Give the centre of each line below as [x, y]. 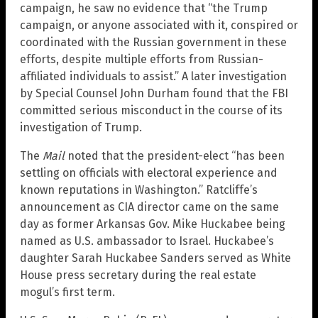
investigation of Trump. [81, 128]
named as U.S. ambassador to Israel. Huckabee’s [147, 241]
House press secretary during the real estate [138, 275]
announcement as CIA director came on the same [149, 207]
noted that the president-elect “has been [175, 156]
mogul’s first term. [67, 292]
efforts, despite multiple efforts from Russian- [142, 60]
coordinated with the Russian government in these [153, 43]
